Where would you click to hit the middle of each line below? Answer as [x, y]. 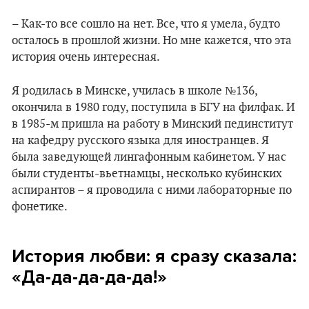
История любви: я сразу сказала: [154, 256]
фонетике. [40, 207]
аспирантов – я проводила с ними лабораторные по [152, 190]
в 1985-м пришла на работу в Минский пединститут [152, 124]
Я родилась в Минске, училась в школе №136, [134, 91]
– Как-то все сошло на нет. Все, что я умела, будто [146, 24]
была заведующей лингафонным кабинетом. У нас [149, 157]
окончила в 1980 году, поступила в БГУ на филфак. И [153, 108]
